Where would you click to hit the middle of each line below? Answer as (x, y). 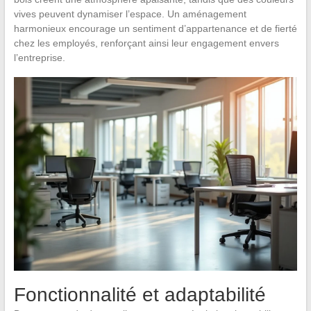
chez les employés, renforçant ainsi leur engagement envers (146, 43)
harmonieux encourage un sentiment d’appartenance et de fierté (155, 28)
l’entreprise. (39, 57)
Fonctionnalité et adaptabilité (140, 295)
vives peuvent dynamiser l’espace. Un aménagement (130, 14)
